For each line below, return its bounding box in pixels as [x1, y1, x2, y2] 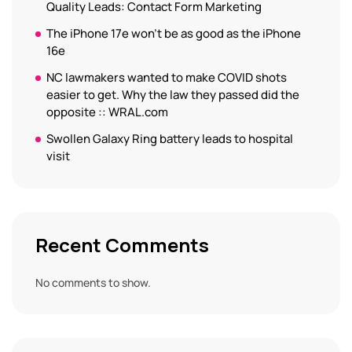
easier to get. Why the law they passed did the [46, 86, 299, 104]
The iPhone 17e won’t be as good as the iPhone [46, 25, 301, 42]
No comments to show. [35, 275, 151, 291]
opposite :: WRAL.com [46, 104, 168, 121]
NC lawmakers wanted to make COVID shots [46, 69, 287, 86]
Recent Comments [35, 232, 209, 258]
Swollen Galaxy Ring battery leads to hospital [46, 130, 293, 148]
